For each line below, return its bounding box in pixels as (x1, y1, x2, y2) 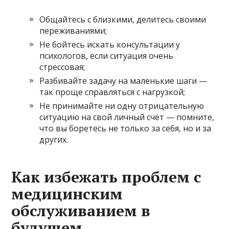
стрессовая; (39, 61, 85, 73)
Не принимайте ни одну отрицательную (39, 100, 204, 111)
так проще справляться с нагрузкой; (39, 86, 186, 98)
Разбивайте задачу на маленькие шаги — (39, 75, 208, 86)
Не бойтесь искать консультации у (39, 38, 180, 50)
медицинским (11, 183, 123, 204)
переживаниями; (39, 25, 107, 36)
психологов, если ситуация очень (39, 50, 174, 61)
